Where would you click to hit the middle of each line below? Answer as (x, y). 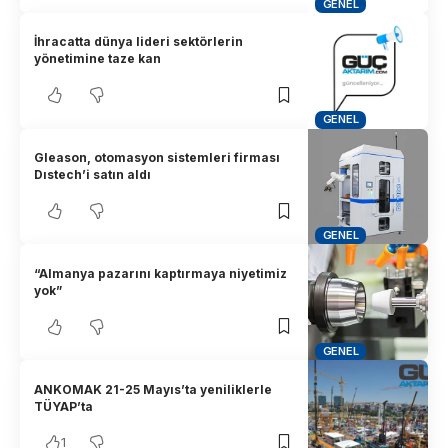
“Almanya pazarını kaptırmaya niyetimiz (161, 273)
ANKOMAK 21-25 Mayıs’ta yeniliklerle (153, 389)
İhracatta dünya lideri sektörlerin (139, 42)
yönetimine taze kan (98, 59)
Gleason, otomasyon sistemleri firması (157, 158)
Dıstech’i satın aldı (93, 175)
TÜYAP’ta (64, 406)
